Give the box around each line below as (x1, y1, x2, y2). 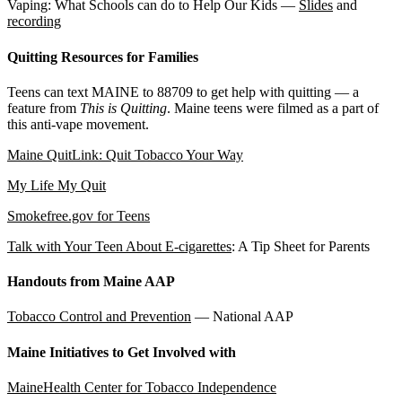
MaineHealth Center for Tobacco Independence (7, 379, 276, 395)
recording (7, 13, 61, 30)
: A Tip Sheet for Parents (232, 238, 370, 254)
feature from (7, 100, 80, 116)
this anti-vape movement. (7, 116, 149, 132)
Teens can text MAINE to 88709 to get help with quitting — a (7, 83, 359, 100)
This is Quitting (80, 100, 167, 116)
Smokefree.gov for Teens (7, 207, 150, 223)
